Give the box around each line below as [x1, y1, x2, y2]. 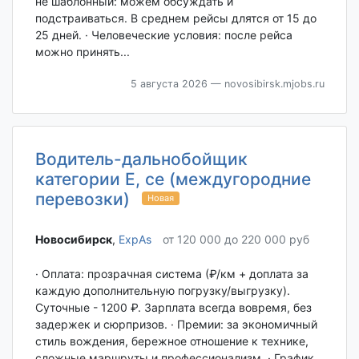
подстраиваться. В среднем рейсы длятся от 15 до [34, 10, 317, 25]
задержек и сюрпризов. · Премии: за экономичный [34, 317, 317, 331]
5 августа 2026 [130, 77, 208, 90]
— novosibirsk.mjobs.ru [207, 77, 325, 90]
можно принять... [34, 44, 130, 58]
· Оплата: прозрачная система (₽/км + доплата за [34, 266, 309, 280]
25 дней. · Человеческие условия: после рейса [34, 27, 292, 42]
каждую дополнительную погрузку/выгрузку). [34, 283, 290, 297]
